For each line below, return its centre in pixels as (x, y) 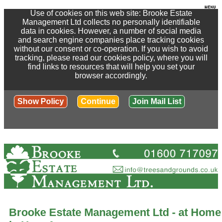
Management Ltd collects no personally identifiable (111, 22)
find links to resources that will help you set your (111, 67)
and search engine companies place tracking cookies (111, 40)
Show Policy (41, 101)
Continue (98, 101)
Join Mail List (157, 101)
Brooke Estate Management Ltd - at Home (115, 212)
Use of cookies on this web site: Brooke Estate (111, 13)
